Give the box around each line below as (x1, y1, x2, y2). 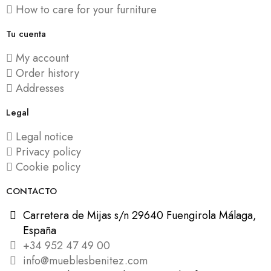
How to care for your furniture (16, 2, 157, 18)
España (22, 223, 56, 239)
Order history (16, 65, 79, 82)
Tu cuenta (6, 27, 46, 41)
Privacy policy (16, 144, 81, 160)
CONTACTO (6, 184, 57, 198)
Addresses (16, 80, 64, 97)
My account (16, 50, 69, 67)
